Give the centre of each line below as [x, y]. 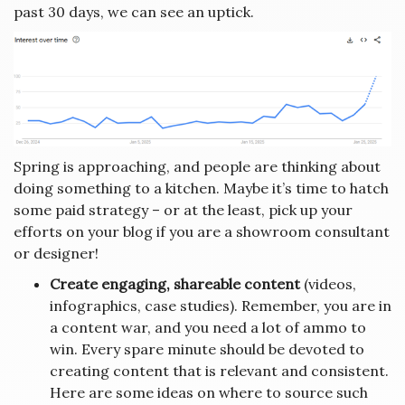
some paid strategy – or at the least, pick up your [183, 210]
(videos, [328, 284]
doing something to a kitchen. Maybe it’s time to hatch [201, 188]
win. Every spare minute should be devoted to [207, 349]
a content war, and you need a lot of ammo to [208, 328]
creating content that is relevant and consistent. [219, 371]
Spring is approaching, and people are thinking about [197, 167]
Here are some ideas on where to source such [209, 393]
